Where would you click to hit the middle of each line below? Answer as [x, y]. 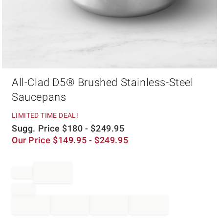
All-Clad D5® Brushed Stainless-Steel [103, 82]
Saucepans [39, 97]
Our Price [32, 140]
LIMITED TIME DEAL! [45, 115]
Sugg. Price [37, 128]
